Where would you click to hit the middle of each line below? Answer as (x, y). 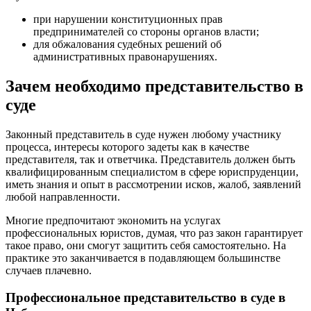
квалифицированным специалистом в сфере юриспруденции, (152, 172)
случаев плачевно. (50, 271)
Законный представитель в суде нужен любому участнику (143, 135)
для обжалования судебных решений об (127, 44)
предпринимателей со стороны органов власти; (146, 32)
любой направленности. (63, 197)
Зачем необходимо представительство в (154, 86)
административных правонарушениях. (125, 57)
